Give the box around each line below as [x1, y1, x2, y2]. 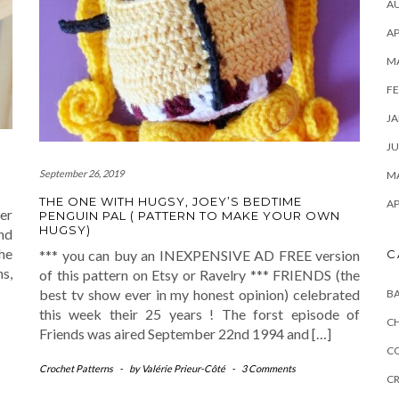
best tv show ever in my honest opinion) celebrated [39, 286, 360, 304]
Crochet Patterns [39, 362, 113, 375]
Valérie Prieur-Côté [142, 362, 225, 375]
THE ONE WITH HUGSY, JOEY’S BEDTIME [39, 194, 302, 209]
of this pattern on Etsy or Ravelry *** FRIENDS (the [39, 266, 360, 284]
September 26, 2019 [39, 167, 124, 180]
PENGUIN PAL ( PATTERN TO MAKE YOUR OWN [39, 208, 340, 224]
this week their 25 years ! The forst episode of [39, 305, 360, 323]
